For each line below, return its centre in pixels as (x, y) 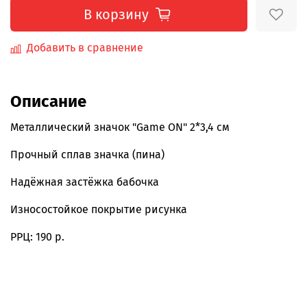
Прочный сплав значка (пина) (87, 155)
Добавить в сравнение (85, 48)
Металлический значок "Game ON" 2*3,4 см (120, 127)
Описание (48, 102)
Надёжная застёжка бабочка (86, 182)
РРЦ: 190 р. (37, 237)
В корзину (116, 15)
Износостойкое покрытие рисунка (100, 210)
